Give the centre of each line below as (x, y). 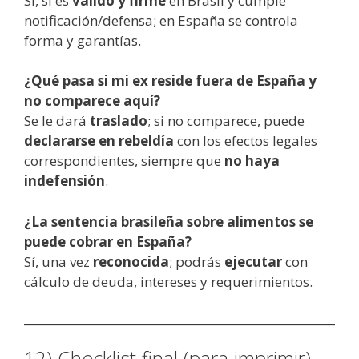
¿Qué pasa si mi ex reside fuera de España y (170, 81)
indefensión (65, 181)
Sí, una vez (58, 261)
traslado (119, 121)
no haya (252, 161)
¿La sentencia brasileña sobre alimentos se (169, 221)
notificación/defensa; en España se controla (161, 20)
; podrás (197, 261)
